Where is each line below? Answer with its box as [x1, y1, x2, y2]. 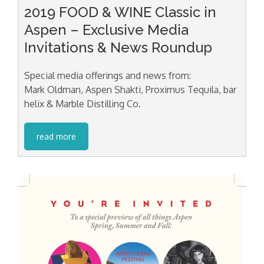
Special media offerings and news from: [24, 69, 191, 81]
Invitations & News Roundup [24, 38, 212, 56]
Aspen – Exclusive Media [24, 21, 189, 38]
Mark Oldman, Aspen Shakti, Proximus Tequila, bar [24, 83, 236, 95]
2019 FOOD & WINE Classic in [24, 3, 216, 21]
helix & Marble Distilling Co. [24, 97, 141, 110]
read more [37, 131, 76, 141]
